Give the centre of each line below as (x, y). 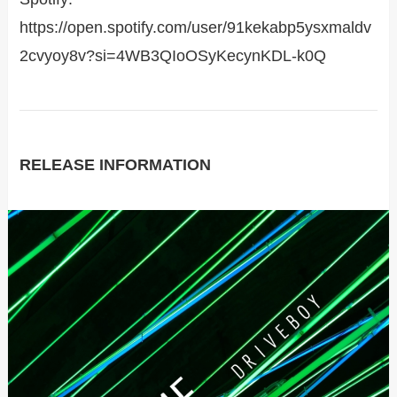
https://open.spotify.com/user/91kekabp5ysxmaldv (196, 28)
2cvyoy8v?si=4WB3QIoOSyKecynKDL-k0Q (173, 56)
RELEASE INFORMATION (116, 164)
